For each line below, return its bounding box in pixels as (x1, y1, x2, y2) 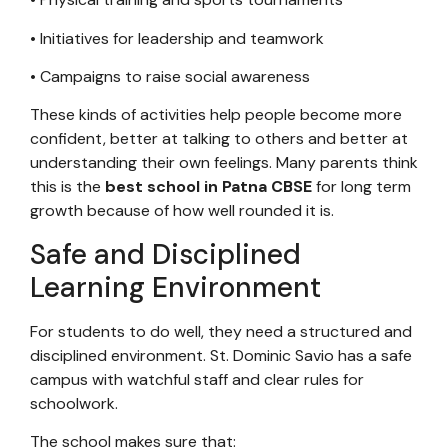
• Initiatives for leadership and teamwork (30, 27, 324, 49)
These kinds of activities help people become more (30, 104, 402, 126)
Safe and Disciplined (30, 235, 301, 273)
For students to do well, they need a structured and (30, 320, 412, 342)
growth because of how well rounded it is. (30, 200, 334, 222)
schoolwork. (30, 392, 118, 414)
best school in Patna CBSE (105, 176, 312, 198)
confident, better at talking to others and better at (30, 128, 408, 150)
